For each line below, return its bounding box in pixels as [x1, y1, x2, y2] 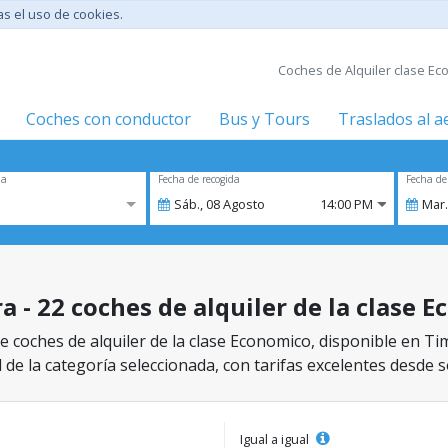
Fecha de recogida [158, 172, 240, 186]
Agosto [223, 195, 265, 213]
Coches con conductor [26, 108, 191, 130]
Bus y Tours [219, 108, 310, 130]
